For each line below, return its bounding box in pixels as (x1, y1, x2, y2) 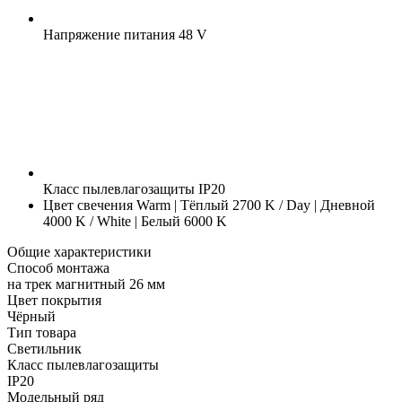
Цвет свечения (43, 197, 133, 213)
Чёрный (7, 308, 56, 324)
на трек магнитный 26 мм (7, 275, 165, 292)
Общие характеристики (7, 243, 152, 259)
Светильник (7, 340, 82, 356)
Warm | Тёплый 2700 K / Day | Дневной (133, 197, 375, 213)
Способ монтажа (7, 259, 109, 275)
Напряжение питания (43, 26, 175, 42)
